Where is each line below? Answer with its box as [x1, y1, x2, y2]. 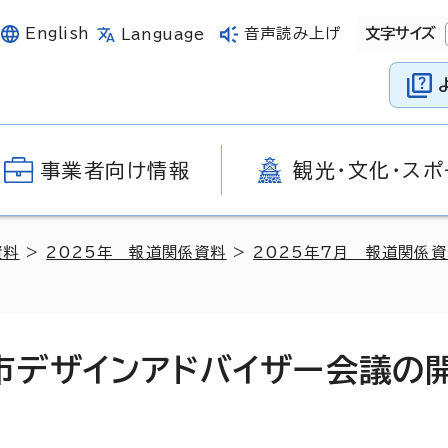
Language [121, 26, 205, 42]
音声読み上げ [244, 26, 341, 41]
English [25, 26, 90, 41]
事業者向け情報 [40, 160, 191, 180]
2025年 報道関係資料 [46, 245, 227, 260]
